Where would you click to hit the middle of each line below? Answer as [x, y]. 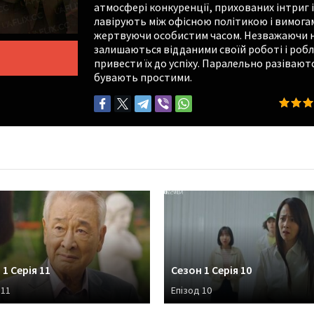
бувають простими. [143, 77]
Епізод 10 [191, 290]
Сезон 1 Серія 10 [211, 269]
